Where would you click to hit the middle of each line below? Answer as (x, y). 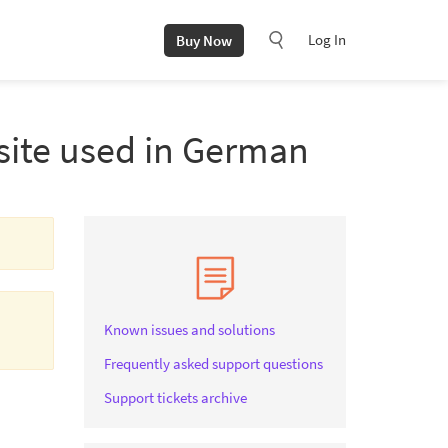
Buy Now (204, 40)
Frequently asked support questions (213, 363)
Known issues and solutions (189, 329)
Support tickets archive (175, 397)
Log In (327, 39)
